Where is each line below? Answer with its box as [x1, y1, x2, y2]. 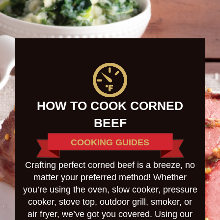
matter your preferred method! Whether [33, 172, 187, 183]
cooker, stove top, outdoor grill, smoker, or [28, 197, 192, 207]
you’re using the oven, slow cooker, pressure [23, 185, 197, 195]
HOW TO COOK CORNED [37, 99, 183, 113]
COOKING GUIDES [70, 137, 149, 148]
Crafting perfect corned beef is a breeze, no [25, 160, 195, 170]
